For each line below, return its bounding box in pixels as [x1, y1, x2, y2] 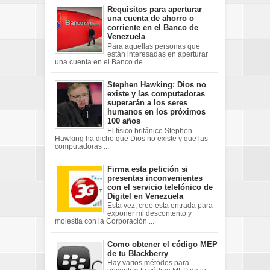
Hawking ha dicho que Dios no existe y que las [54, 134, 208, 142]
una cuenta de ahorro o [107, 14, 194, 24]
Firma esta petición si [107, 164, 188, 174]
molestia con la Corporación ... [54, 218, 154, 225]
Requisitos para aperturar [107, 5, 202, 14]
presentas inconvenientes [107, 173, 202, 183]
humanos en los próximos [107, 107, 206, 117]
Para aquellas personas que [107, 43, 200, 51]
